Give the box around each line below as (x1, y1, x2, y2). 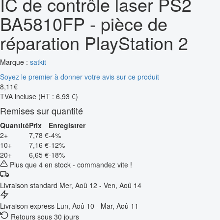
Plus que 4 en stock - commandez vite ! (8, 159, 132, 169)
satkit (30, 56, 46, 67)
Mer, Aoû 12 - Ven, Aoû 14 (59, 180, 141, 190)
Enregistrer (49, 120, 85, 130)
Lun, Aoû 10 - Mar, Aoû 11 (56, 200, 138, 211)
